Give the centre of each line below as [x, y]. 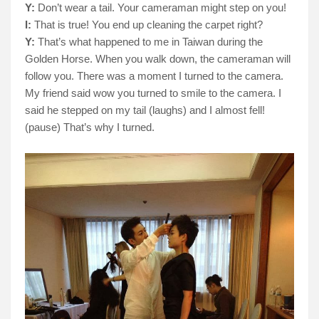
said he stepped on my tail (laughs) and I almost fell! [145, 110]
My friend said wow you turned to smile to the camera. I [153, 93]
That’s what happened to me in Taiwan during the [150, 41]
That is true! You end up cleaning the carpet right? [148, 24]
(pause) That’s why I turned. [90, 127]
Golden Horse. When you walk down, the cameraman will [158, 58]
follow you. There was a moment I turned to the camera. [154, 75]
